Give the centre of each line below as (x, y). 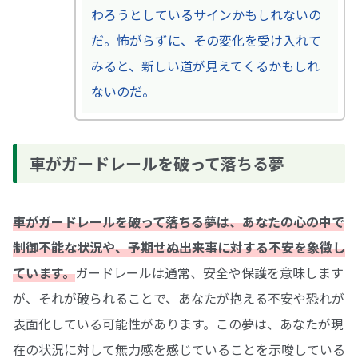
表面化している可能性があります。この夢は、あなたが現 (178, 324)
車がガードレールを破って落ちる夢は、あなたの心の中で (179, 222)
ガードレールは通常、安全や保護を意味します (209, 273)
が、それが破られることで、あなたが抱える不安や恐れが (179, 298)
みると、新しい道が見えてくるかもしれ (205, 65)
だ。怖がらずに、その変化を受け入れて (206, 40)
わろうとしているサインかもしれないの (206, 14)
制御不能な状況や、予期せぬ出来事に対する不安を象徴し (179, 247)
